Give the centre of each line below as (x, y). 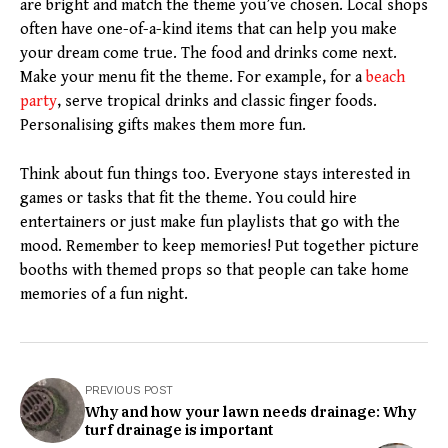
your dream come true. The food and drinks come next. (208, 54)
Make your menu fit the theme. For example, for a (193, 78)
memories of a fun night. (104, 295)
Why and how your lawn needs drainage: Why (250, 412)
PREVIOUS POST (129, 390)
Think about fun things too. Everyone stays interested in (215, 175)
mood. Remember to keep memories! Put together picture (219, 247)
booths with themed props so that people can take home (214, 271)
